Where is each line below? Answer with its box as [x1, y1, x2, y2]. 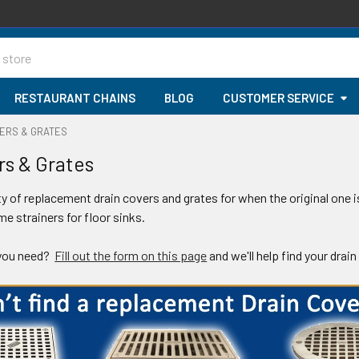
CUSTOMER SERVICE [223, 91, 335, 105]
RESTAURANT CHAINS [14, 91, 136, 105]
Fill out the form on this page [54, 248, 208, 263]
